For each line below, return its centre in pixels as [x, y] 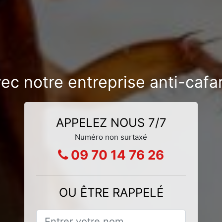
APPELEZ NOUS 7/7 [111, 122]
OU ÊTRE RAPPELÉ [111, 192]
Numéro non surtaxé [111, 137]
